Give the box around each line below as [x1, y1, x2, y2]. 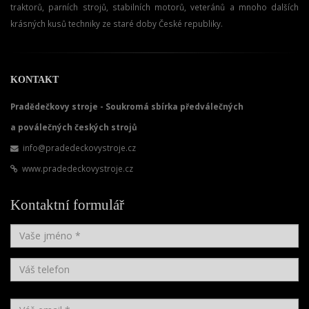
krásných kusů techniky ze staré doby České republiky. [10, 17, 223, 29]
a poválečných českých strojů [10, 121, 137, 132]
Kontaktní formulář [10, 196, 124, 213]
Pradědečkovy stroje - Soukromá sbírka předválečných [10, 100, 243, 112]
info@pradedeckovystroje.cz [23, 141, 136, 153]
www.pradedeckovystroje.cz [22, 162, 133, 174]
